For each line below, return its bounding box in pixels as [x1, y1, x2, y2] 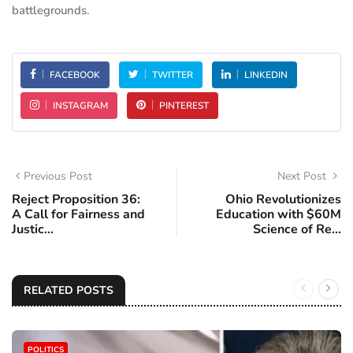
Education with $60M [216, 206, 341, 224]
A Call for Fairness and [12, 206, 145, 224]
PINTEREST [159, 99, 209, 113]
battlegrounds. [12, 2, 90, 19]
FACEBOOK [50, 69, 100, 82]
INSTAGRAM [53, 99, 108, 113]
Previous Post [24, 169, 92, 184]
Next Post [277, 169, 329, 184]
